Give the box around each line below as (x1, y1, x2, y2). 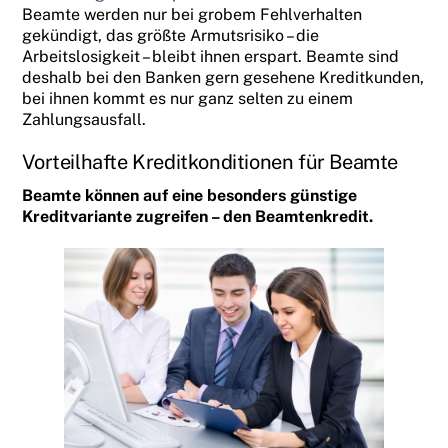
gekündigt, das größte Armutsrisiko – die (22, 25, 320, 45)
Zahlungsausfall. (22, 109, 147, 129)
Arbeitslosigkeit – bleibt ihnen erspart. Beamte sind (22, 46, 400, 66)
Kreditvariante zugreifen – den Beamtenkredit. (22, 207, 374, 227)
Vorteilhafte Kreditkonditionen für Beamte (22, 150, 399, 175)
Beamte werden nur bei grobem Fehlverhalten (22, 4, 363, 24)
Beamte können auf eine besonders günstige (22, 186, 358, 206)
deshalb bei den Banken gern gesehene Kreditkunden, (22, 67, 425, 87)
